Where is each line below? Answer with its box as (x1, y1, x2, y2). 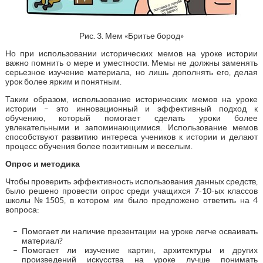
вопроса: (5, 204, 39, 214)
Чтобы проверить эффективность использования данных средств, (5, 176, 258, 186)
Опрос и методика (5, 159, 80, 168)
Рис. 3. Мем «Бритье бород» (79, 31, 184, 41)
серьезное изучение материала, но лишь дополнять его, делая (5, 67, 258, 77)
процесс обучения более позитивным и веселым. (5, 141, 193, 151)
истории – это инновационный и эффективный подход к (5, 103, 258, 113)
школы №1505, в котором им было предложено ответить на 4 (5, 195, 258, 205)
